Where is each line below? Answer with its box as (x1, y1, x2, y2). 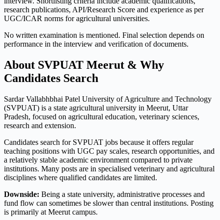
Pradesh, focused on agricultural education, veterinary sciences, (4, 112, 199, 121)
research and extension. (4, 121, 76, 130)
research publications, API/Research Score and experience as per (4, 5, 204, 14)
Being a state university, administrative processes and (39, 190, 205, 198)
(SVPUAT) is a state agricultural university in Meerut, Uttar (4, 103, 188, 112)
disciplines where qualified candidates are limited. (4, 173, 157, 182)
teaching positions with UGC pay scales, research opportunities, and (4, 146, 215, 155)
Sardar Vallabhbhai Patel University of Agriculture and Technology (4, 94, 212, 103)
